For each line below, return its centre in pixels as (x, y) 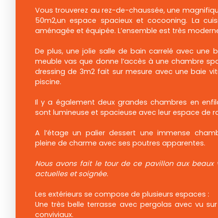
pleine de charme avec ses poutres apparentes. (120, 143)
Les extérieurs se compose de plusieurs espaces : (122, 194)
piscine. (48, 82)
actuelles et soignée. (72, 174)
